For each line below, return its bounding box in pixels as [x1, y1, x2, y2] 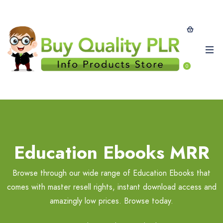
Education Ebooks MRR [13, 139, 210, 166]
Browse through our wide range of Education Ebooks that [12, 167, 211, 179]
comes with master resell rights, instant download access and [6, 181, 217, 193]
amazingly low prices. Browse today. [50, 195, 173, 207]
